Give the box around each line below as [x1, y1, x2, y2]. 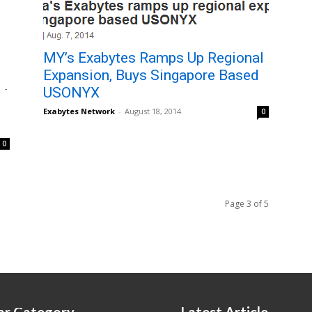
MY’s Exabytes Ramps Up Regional [43, 49, 264, 66]
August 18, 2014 [125, 106, 181, 116]
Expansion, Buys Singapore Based [43, 67, 259, 84]
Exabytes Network [43, 106, 115, 116]
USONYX [43, 84, 100, 101]
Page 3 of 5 [225, 198, 269, 210]
